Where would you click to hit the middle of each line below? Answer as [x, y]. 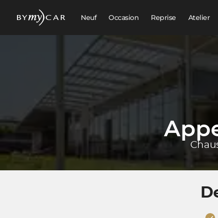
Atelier [199, 18]
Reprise [163, 18]
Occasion [124, 18]
